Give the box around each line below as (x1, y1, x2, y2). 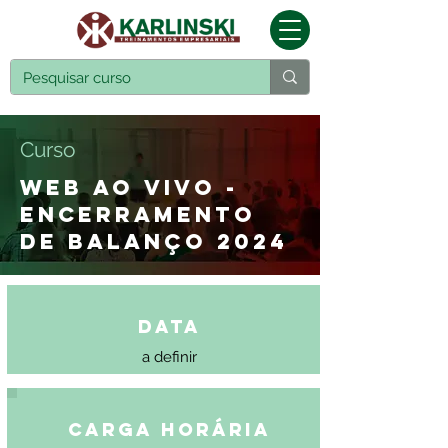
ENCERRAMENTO (20, 201, 256, 228)
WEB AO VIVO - (20, 174, 238, 201)
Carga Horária (67, 418, 271, 441)
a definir (141, 348, 197, 366)
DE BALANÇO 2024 (20, 228, 288, 255)
